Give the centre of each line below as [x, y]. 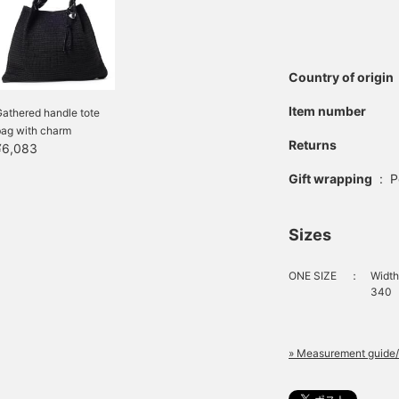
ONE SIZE [313, 276]
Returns [313, 145]
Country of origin [341, 77]
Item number [327, 111]
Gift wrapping [330, 179]
